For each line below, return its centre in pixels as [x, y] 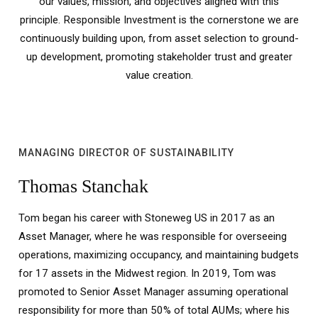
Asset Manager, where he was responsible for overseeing [153, 237]
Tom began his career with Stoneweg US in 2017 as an [147, 218]
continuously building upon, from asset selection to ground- [159, 38]
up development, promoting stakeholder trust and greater [159, 56]
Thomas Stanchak [83, 187]
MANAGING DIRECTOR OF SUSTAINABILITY [126, 153]
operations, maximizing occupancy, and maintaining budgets [159, 255]
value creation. [159, 75]
